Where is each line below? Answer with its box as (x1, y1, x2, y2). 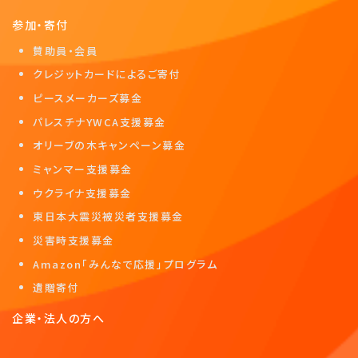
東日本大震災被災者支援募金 (33, 209, 185, 225)
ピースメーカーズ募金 (33, 89, 143, 105)
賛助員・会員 (33, 42, 98, 58)
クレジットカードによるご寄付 (33, 66, 181, 82)
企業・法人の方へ (12, 309, 105, 326)
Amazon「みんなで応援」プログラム (33, 256, 218, 272)
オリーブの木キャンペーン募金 (33, 137, 186, 153)
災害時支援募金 (33, 233, 114, 249)
